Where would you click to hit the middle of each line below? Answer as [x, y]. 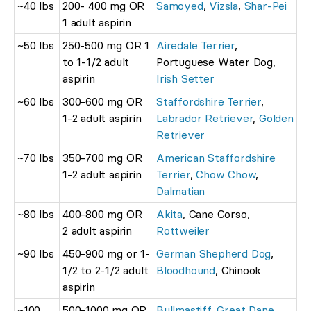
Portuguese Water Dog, [216, 61]
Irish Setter [185, 78]
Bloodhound [186, 270]
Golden [276, 118]
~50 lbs [36, 45]
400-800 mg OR [102, 213]
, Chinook [238, 270]
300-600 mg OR [102, 101]
